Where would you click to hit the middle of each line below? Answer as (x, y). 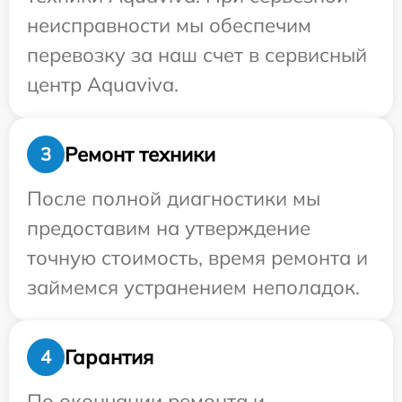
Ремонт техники (140, 154)
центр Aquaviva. (103, 85)
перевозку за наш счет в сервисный (197, 55)
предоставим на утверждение (169, 228)
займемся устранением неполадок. (193, 288)
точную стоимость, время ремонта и (197, 258)
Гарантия (109, 357)
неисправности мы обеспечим (169, 26)
